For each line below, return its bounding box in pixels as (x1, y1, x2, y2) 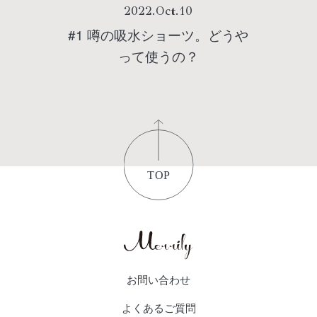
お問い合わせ (127, 272, 190, 287)
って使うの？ (117, 46, 199, 66)
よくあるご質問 (121, 300, 196, 316)
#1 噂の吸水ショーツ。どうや (68, 25, 249, 45)
